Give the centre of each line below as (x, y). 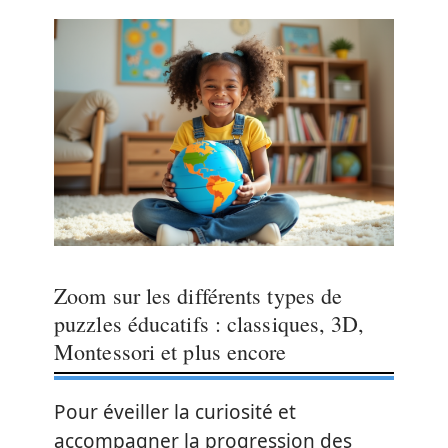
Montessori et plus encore (170, 351)
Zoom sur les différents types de (198, 295)
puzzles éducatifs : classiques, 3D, (209, 323)
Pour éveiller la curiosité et (175, 411)
